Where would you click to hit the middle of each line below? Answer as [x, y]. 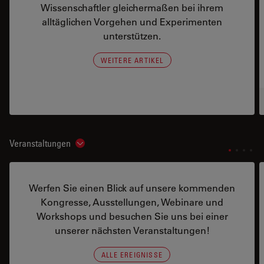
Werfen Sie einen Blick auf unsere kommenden [132, 188]
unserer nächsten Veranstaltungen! [132, 230]
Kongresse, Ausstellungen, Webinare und [132, 202]
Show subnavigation [115, 146]
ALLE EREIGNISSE [132, 255]
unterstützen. [132, 36]
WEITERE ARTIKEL [132, 60]
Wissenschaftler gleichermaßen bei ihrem [132, 7]
